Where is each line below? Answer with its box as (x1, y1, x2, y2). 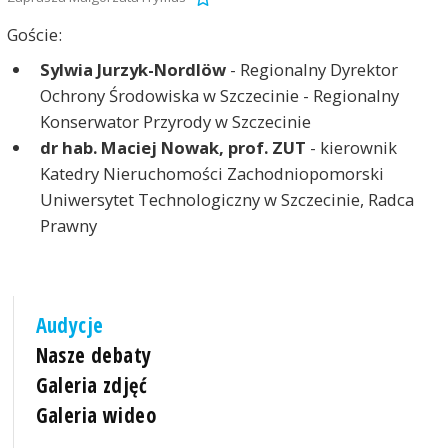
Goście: (6, 23, 62, 47)
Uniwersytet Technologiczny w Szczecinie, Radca (39, 187, 414, 211)
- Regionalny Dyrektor (225, 57, 398, 81)
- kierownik (305, 135, 397, 159)
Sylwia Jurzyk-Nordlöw (39, 57, 226, 81)
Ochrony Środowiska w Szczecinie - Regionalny (39, 83, 399, 107)
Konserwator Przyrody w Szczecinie (39, 109, 311, 133)
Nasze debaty (35, 341, 152, 370)
